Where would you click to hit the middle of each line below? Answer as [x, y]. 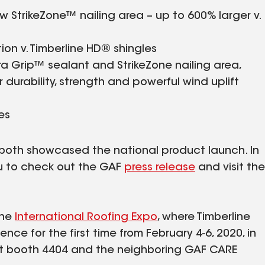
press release [160, 168]
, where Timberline [204, 217]
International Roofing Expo [86, 217]
